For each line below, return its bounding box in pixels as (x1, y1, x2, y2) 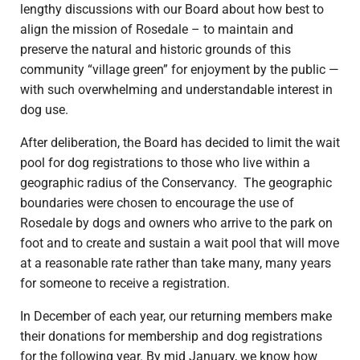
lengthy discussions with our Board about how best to (19, 2, 324, 18)
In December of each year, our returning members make (19, 309, 332, 325)
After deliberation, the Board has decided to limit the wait (19, 135, 340, 151)
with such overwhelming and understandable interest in (19, 82, 333, 98)
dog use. (19, 102, 75, 118)
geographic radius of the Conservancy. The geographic (19, 175, 332, 191)
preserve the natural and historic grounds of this (19, 42, 291, 58)
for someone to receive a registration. (19, 276, 233, 292)
